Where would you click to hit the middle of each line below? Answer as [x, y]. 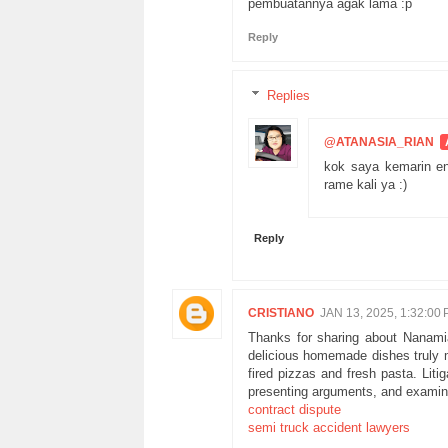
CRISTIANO [281, 312]
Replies [288, 95]
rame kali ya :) [365, 184]
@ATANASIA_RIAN [379, 141]
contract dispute [294, 409]
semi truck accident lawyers [329, 427]
